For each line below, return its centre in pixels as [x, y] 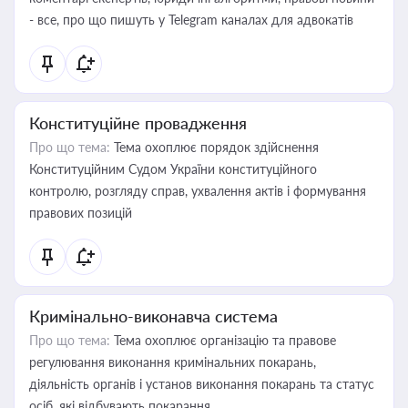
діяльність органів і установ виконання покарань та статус [202, 384]
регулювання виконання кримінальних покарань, [173, 362]
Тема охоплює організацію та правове [223, 340]
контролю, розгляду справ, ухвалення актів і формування [198, 191]
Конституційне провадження [138, 123]
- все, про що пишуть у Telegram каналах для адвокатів [191, 20]
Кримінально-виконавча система [153, 316]
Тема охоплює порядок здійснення [214, 147]
